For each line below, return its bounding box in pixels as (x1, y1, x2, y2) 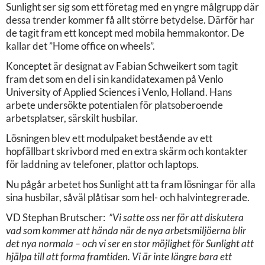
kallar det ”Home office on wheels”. (6, 39, 155, 52)
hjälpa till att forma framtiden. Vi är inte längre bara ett (6, 250, 232, 263)
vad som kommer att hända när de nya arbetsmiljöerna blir (6, 224, 246, 237)
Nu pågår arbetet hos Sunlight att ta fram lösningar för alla (6, 177, 256, 190)
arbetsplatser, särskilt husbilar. (6, 111, 138, 124)
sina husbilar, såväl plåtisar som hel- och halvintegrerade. (6, 190, 250, 203)
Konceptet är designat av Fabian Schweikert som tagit (6, 59, 238, 72)
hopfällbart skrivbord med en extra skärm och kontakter (6, 144, 248, 157)
